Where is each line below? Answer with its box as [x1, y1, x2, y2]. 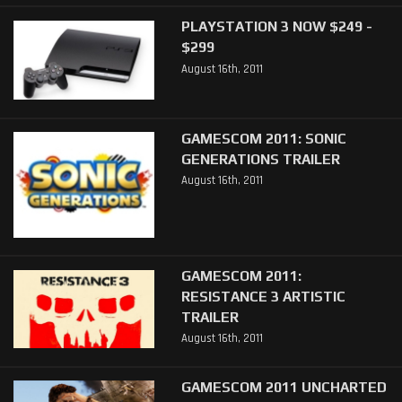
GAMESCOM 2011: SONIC [180, 129, 346, 146]
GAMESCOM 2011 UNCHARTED [180, 378, 387, 395]
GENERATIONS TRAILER [180, 150, 340, 167]
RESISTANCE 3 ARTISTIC [180, 287, 345, 304]
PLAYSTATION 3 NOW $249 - [180, 18, 372, 35]
